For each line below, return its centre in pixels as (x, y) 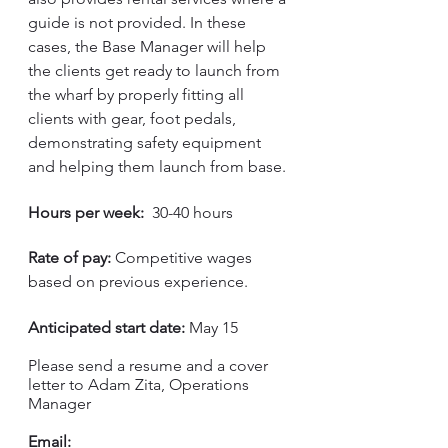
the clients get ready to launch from (156, 70)
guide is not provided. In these (139, 22)
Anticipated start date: (106, 327)
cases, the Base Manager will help (149, 46)
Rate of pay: (69, 257)
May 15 (211, 327)
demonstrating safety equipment (146, 142)
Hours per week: (86, 212)
